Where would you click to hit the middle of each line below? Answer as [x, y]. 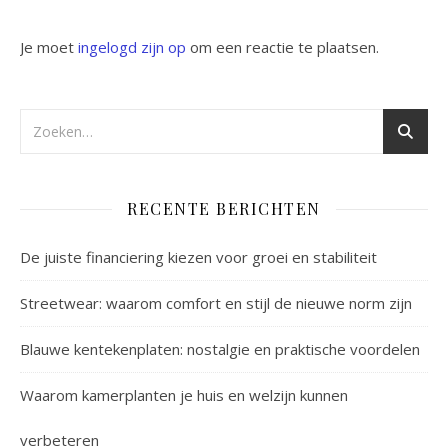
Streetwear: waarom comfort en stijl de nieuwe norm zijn [216, 303]
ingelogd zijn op [132, 47]
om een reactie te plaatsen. [282, 47]
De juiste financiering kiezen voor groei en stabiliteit [198, 257]
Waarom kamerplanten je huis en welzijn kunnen [184, 395]
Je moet [49, 47]
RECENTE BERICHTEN [224, 209]
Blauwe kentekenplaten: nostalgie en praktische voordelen [220, 349]
